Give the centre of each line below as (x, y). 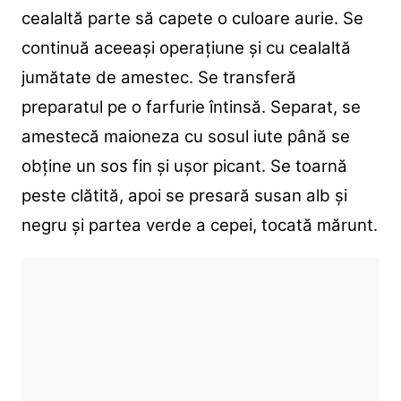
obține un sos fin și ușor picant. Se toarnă (184, 166)
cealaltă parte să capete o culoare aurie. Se (192, 18)
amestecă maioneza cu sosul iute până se (185, 136)
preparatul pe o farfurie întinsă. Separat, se (191, 107)
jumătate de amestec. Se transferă (158, 77)
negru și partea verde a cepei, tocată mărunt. (199, 225)
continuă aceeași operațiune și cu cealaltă (186, 47)
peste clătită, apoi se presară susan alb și (184, 195)
